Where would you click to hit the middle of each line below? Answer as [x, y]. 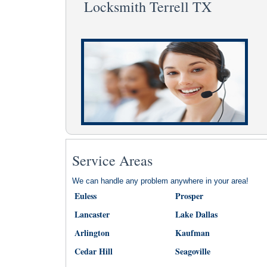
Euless [85, 196]
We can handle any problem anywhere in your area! [160, 181]
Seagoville [193, 251]
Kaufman [192, 233]
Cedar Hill [93, 251]
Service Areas [112, 160]
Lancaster [92, 214]
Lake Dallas [196, 214]
